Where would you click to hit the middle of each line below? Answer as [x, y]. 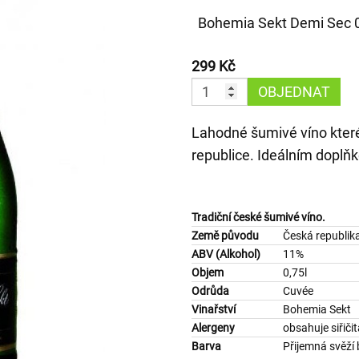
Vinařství [214, 309]
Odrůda [210, 290]
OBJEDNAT [294, 91]
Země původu [237, 235]
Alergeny [213, 327]
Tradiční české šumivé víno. [258, 217]
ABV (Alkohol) [226, 254]
